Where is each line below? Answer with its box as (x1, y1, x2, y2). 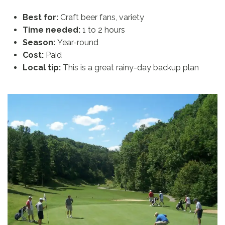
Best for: (23, 12, 58, 22)
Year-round (55, 37, 98, 47)
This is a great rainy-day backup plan (61, 62, 199, 72)
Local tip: (23, 62, 61, 72)
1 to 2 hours (80, 25, 125, 35)
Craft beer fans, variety (58, 12, 144, 22)
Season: (23, 37, 55, 47)
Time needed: (23, 25, 80, 35)
